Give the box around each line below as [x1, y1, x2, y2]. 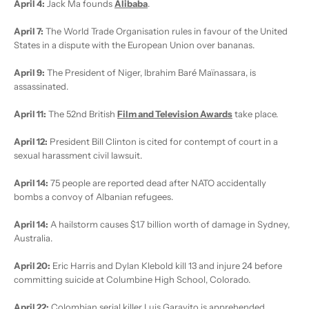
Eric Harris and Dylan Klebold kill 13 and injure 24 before [50, 260, 282, 272]
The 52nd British [46, 108, 117, 120]
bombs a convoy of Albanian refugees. [14, 191, 173, 203]
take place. [232, 108, 278, 120]
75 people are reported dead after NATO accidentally [48, 177, 266, 189]
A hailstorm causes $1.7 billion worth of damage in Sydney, [48, 219, 290, 230]
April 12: [14, 136, 48, 148]
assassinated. [14, 81, 68, 92]
